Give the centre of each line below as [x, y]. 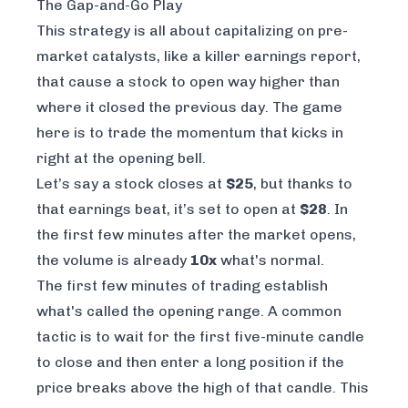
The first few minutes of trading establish [182, 286]
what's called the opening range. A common [189, 311]
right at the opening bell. [121, 158]
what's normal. [270, 260]
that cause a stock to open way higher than [188, 82]
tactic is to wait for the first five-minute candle [200, 337]
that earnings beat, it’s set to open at [168, 209]
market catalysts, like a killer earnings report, [199, 56]
